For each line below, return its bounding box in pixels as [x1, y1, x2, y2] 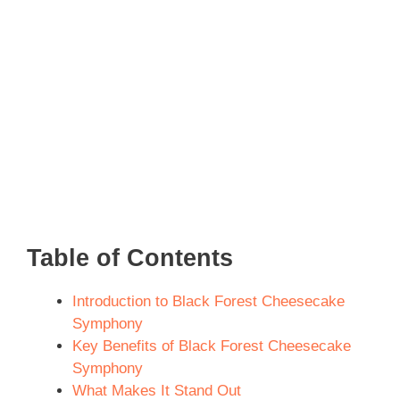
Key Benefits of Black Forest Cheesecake [72, 337, 351, 354]
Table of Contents [27, 244, 233, 271]
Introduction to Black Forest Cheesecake [72, 292, 345, 310]
